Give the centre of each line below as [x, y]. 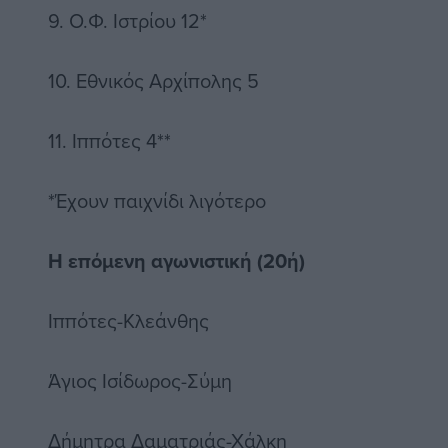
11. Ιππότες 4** [109, 141]
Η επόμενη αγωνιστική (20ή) [176, 261]
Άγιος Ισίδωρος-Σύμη [140, 381]
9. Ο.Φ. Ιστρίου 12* [127, 21]
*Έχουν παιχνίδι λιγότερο [157, 201]
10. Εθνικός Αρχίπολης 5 [153, 81]
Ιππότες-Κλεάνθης [128, 321]
